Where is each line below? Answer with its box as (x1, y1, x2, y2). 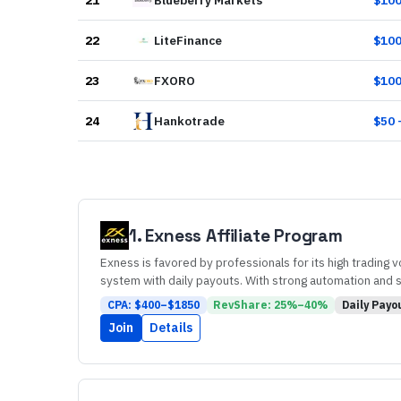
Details (149, 320, 192, 337)
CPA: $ (107, 298, 141, 312)
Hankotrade (154, 113, 225, 129)
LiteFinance (154, 32, 222, 48)
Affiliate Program (201, 224, 343, 247)
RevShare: (213, 298, 275, 312)
